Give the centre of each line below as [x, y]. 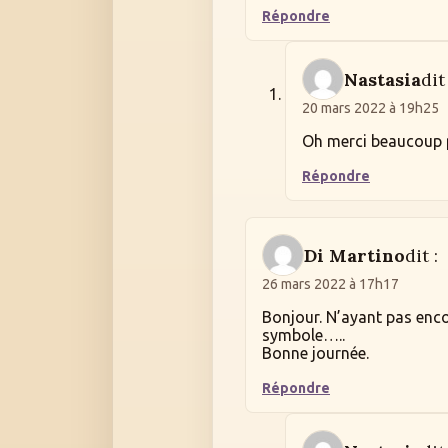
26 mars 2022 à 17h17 [330, 284]
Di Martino [354, 255]
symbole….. [303, 335]
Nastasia [382, 79]
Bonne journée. [315, 353]
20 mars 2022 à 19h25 [370, 108]
